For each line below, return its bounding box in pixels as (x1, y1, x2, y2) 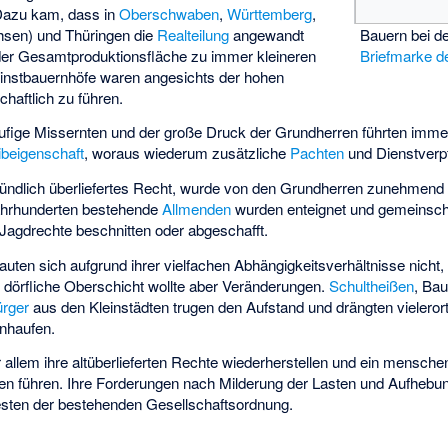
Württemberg (227, 2, 313, 24)
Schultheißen (329, 274, 415, 296)
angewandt (229, 23, 305, 45)
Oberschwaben (119, 2, 220, 24)
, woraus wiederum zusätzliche (84, 142, 291, 164)
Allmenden (162, 197, 232, 219)
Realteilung (157, 23, 230, 45)
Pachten (290, 142, 345, 164)
